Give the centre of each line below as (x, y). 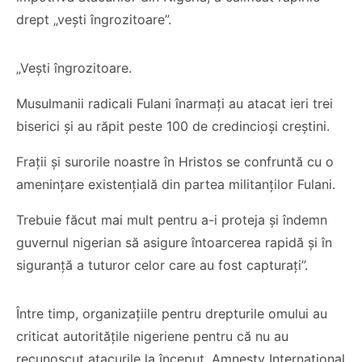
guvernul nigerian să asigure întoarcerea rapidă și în (174, 242)
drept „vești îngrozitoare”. (94, 19)
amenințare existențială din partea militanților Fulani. (176, 184)
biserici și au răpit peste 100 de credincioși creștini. (173, 126)
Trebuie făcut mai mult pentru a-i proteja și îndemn (172, 220)
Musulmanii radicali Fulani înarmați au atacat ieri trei (175, 103)
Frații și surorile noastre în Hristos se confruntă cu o (175, 162)
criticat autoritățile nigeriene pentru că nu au (152, 336)
